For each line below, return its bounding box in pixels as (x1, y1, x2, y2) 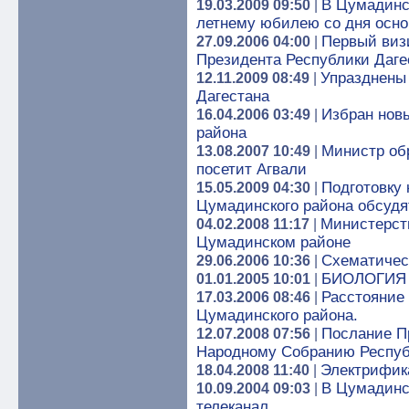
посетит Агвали (196, 161, 307, 178)
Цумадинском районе (196, 234, 351, 251)
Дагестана (196, 88, 269, 105)
